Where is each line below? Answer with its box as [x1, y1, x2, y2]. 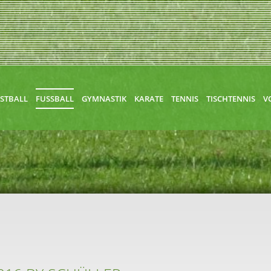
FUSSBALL [36, 93, 70, 104]
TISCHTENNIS [206, 93, 255, 104]
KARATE [134, 93, 163, 104]
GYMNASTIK [82, 93, 126, 104]
